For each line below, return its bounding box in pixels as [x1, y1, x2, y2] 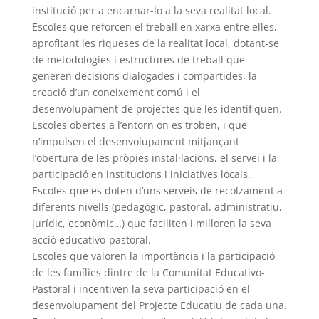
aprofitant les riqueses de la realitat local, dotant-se [31, 36, 279, 51]
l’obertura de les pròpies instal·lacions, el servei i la [31, 151, 277, 165]
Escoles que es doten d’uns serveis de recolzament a [31, 184, 283, 198]
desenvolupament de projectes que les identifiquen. [31, 102, 282, 116]
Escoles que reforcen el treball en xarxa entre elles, [31, 20, 277, 34]
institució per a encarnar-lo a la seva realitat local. [31, 4, 271, 18]
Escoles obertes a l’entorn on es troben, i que [31, 118, 247, 132]
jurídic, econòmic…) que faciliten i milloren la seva [31, 216, 271, 231]
